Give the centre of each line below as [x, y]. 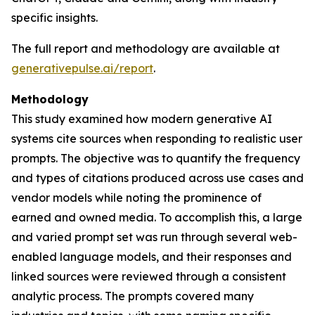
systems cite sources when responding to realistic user [157, 139]
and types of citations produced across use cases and [157, 178]
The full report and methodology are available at [146, 49]
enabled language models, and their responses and [152, 257]
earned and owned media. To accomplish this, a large [157, 217]
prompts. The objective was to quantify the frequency [156, 158]
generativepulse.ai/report [82, 68]
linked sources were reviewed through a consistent [149, 276]
